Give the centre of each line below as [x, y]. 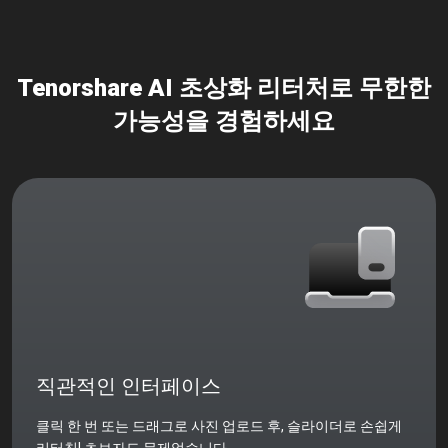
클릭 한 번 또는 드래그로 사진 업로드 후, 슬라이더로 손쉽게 [219, 426]
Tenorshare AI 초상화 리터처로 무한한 [224, 87]
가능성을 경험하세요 [224, 120]
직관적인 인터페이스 [128, 386]
